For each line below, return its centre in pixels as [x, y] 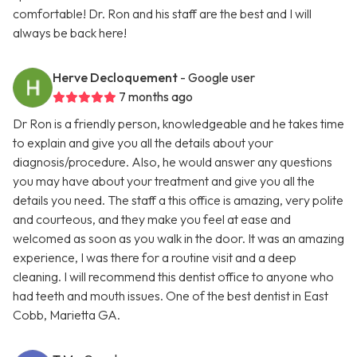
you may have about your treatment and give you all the [164, 181]
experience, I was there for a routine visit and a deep [155, 258]
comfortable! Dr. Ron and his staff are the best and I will [162, 14]
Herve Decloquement [115, 78]
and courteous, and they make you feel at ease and [152, 220]
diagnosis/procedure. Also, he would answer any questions [173, 162]
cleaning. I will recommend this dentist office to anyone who [173, 277]
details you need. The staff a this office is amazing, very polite [178, 200]
